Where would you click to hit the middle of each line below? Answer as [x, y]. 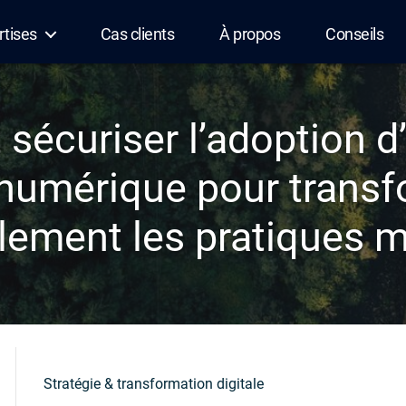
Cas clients [137, 34]
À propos [250, 34]
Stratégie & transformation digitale [154, 384]
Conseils [355, 34]
